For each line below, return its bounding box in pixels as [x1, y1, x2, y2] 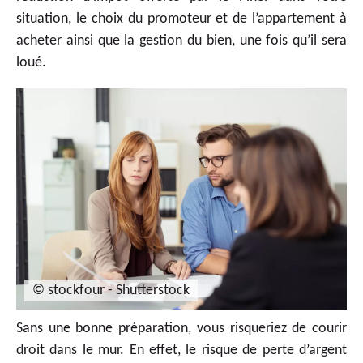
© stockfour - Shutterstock [32, 282, 190, 298]
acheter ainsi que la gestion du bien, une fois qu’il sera [16, 33, 347, 49]
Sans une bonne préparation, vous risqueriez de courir [16, 320, 347, 336]
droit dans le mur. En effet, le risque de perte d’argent [16, 342, 347, 358]
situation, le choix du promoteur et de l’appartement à [16, 11, 347, 28]
